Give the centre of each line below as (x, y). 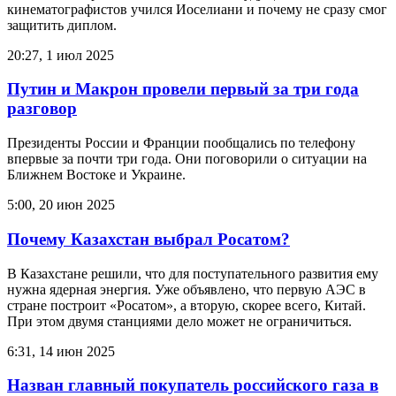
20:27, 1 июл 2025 (61, 55)
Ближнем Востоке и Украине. (96, 175)
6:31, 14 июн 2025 (61, 351)
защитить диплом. (62, 25)
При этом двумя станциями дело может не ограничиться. (179, 321)
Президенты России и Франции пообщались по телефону (181, 143)
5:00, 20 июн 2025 (61, 205)
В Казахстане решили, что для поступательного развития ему (193, 273)
